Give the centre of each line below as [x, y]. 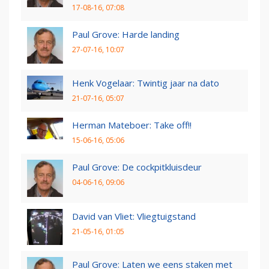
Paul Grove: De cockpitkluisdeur [137, 167]
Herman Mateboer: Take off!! [132, 125]
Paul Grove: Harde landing [126, 35]
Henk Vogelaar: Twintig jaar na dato [146, 83]
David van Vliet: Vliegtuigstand [134, 216]
